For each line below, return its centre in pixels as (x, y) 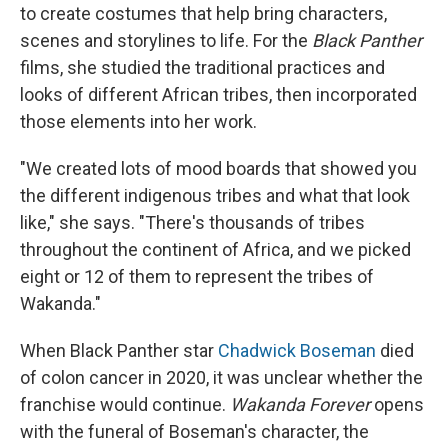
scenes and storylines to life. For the (166, 41)
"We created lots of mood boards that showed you (218, 169)
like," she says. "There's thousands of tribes (192, 223)
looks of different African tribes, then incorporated (218, 95)
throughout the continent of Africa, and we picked (215, 250)
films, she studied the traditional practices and (202, 68)
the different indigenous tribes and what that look (215, 196)
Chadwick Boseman (297, 351)
